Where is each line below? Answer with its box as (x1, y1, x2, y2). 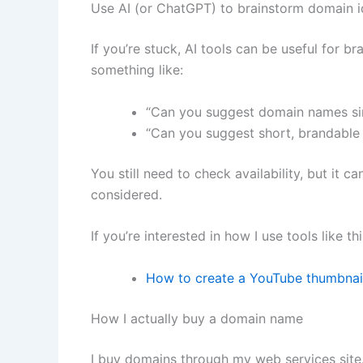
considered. (91, 186, 162, 203)
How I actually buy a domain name (91, 310, 303, 327)
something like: (91, 62, 183, 79)
